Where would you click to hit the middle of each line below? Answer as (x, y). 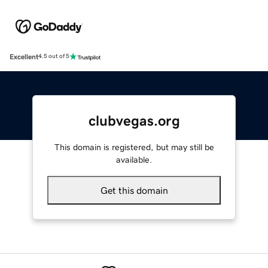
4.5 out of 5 (54, 57)
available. (134, 159)
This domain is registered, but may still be (134, 147)
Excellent (24, 57)
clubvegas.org (134, 121)
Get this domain (134, 190)
